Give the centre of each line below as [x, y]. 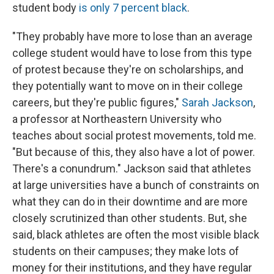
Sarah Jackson [217, 103]
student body [46, 8]
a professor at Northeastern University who [117, 119]
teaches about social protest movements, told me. [134, 136]
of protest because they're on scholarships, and [128, 70]
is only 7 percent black [133, 8]
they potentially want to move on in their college [128, 86]
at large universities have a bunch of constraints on [136, 185]
